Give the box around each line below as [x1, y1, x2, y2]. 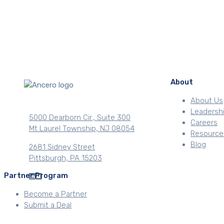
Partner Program [4, 171, 68, 180]
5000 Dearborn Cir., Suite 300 [29, 112, 130, 122]
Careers [190, 118, 218, 127]
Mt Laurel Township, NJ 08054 [29, 123, 134, 133]
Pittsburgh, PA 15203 [29, 153, 102, 162]
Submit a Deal [24, 200, 71, 210]
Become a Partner [24, 189, 87, 199]
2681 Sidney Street [29, 142, 95, 151]
